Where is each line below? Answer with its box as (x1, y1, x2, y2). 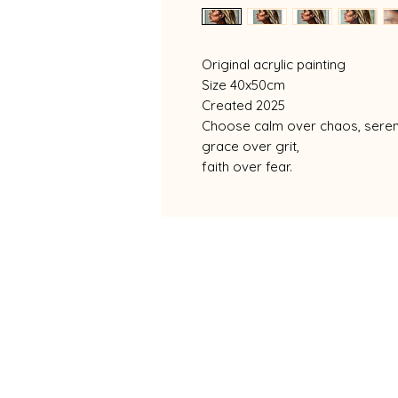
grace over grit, (202, 138, 299, 155)
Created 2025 (202, 97, 285, 114)
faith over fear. (202, 158, 292, 175)
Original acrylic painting (202, 56, 346, 73)
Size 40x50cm (202, 76, 285, 93)
